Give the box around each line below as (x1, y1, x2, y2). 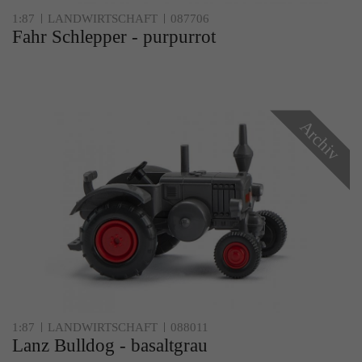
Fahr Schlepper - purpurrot (12, 26, 216, 48)
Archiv (296, 116, 343, 165)
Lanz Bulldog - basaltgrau (12, 335, 208, 356)
